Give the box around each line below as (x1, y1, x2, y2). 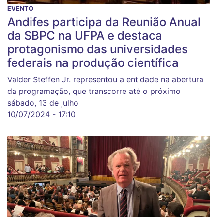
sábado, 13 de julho (7, 98, 78, 108)
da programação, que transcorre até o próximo (7, 86, 181, 96)
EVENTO (7, 5, 33, 12)
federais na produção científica (7, 56, 179, 70)
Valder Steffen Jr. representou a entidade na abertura (7, 75, 203, 84)
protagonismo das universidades (7, 42, 188, 56)
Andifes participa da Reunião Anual (7, 15, 201, 29)
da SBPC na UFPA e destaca (7, 29, 162, 43)
